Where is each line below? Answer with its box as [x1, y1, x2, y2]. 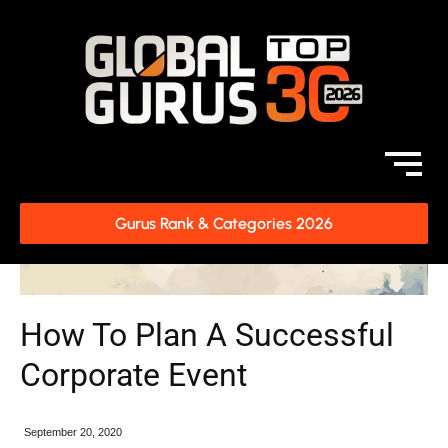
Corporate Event [20, 356, 247, 394]
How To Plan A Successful [20, 316, 394, 354]
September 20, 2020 [24, 426, 122, 438]
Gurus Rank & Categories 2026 [115, 214, 333, 233]
